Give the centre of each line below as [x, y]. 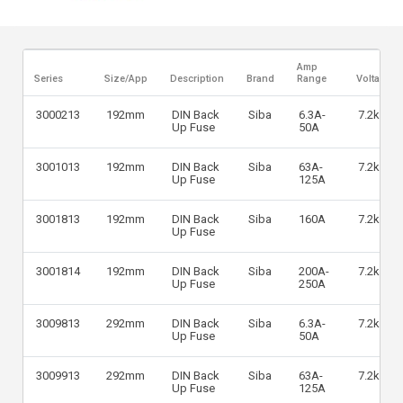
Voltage [374, 79]
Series [49, 79]
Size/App [126, 79]
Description [197, 79]
